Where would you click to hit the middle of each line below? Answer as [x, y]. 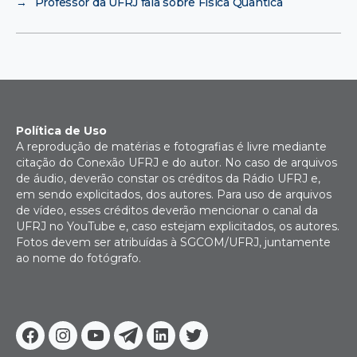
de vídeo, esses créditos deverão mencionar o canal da [167, 210]
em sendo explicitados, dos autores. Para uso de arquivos [174, 194]
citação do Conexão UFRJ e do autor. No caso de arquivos [177, 162]
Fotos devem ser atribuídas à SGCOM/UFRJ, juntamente [173, 242]
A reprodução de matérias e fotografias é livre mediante [171, 146]
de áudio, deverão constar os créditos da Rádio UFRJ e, [168, 178]
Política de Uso [61, 130]
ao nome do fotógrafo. [78, 258]
